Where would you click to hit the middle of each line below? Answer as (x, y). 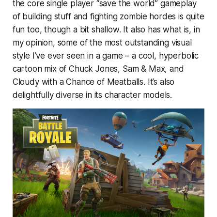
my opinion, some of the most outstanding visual (102, 43)
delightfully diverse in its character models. (92, 95)
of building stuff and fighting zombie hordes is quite (108, 17)
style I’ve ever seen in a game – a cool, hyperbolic (106, 56)
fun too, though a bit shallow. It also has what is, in (106, 30)
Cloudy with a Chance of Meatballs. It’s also (93, 82)
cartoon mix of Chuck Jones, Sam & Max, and (98, 69)
